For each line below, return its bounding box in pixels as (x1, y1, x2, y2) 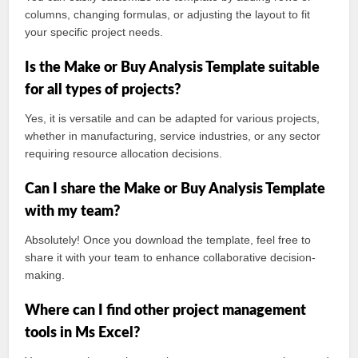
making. (25, 268, 66, 281)
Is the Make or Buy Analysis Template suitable (25, 61, 320, 75)
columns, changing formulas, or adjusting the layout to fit (25, 8, 311, 21)
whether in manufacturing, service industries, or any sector (25, 129, 321, 142)
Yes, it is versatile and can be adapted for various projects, (25, 112, 320, 125)
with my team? (25, 205, 121, 219)
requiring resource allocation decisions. (25, 147, 223, 160)
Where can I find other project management (25, 304, 307, 318)
